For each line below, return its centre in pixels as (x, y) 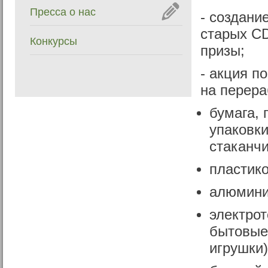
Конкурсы (54, 41)
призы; (223, 51)
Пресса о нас (63, 12)
